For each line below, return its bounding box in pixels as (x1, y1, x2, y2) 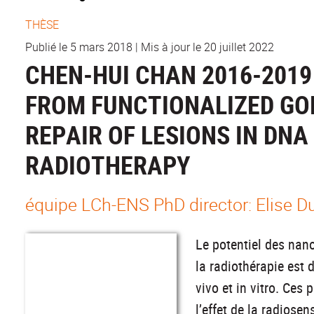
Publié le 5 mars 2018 (25, 39, 132, 55)
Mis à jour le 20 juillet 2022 (141, 39, 274, 55)
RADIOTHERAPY (25, 148, 191, 182)
